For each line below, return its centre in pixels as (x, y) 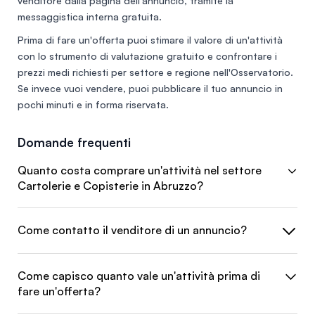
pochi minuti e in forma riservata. (93, 104)
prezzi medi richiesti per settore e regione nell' (124, 72)
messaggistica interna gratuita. (90, 16)
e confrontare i (241, 56)
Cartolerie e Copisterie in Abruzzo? (110, 185)
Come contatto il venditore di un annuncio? (132, 230)
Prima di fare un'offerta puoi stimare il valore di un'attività (150, 39)
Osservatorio (261, 72)
